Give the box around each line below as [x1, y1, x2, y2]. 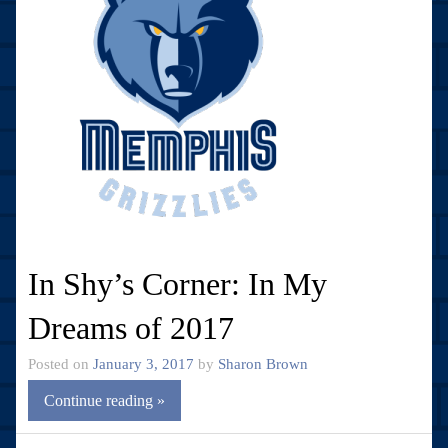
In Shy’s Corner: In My [28, 265, 327, 302]
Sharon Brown [218, 354, 308, 372]
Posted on [28, 354, 93, 372]
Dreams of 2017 [28, 309, 234, 346]
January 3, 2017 [93, 354, 194, 372]
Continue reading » [44, 391, 165, 409]
